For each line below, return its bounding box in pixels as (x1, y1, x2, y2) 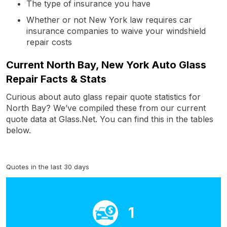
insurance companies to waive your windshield (26, 25, 206, 36)
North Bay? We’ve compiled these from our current (6, 102, 206, 113)
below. (6, 125, 31, 135)
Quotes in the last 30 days (6, 162, 89, 171)
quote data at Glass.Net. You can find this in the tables (6, 113, 213, 124)
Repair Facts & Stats (6, 72, 106, 85)
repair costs (26, 36, 72, 47)
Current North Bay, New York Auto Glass (6, 58, 206, 71)
